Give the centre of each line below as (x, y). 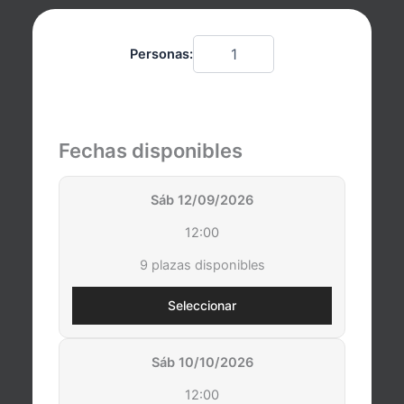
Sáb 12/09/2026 (202, 201)
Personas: (161, 55)
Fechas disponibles (151, 151)
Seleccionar (202, 306)
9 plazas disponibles (202, 266)
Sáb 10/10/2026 (202, 363)
